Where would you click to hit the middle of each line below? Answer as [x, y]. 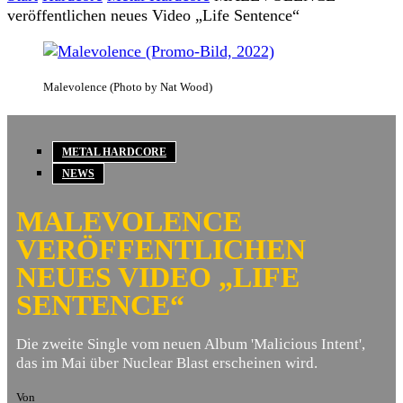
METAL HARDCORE [114, 152]
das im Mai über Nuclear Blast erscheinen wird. [167, 363]
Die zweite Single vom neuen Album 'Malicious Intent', [191, 344]
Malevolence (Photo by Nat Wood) [128, 87]
